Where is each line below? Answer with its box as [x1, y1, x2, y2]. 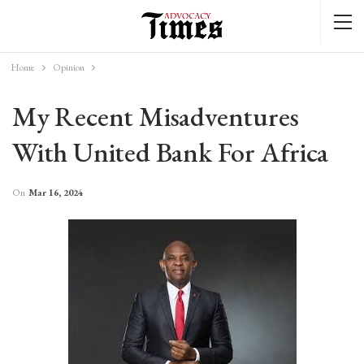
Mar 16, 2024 [28, 186, 83, 199]
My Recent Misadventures [12, 98, 299, 134]
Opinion [52, 61, 84, 74]
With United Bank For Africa [12, 134, 328, 170]
